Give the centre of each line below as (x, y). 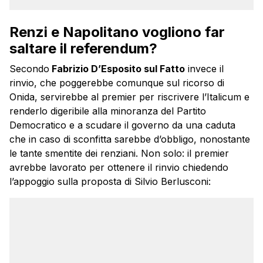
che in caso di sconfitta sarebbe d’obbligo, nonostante (130, 139)
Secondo (29, 68)
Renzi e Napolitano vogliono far (117, 32)
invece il (204, 68)
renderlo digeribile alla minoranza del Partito (108, 111)
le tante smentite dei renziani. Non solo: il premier (119, 153)
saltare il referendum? (83, 48)
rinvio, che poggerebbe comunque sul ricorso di (117, 82)
